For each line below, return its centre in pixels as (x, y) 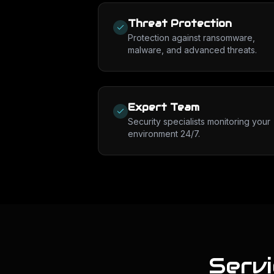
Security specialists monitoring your (199, 121)
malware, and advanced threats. (192, 50)
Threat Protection (180, 24)
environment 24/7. (164, 134)
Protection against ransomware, (191, 38)
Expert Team (164, 107)
